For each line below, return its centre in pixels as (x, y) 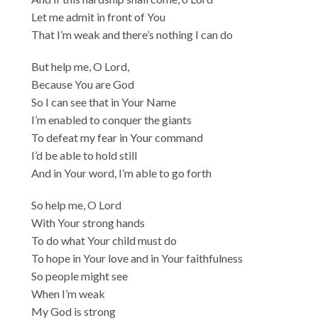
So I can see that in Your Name (104, 102)
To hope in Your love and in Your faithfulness (137, 258)
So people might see (80, 275)
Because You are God (83, 84)
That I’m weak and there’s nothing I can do (132, 34)
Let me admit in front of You (99, 16)
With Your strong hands (88, 222)
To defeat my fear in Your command (117, 137)
